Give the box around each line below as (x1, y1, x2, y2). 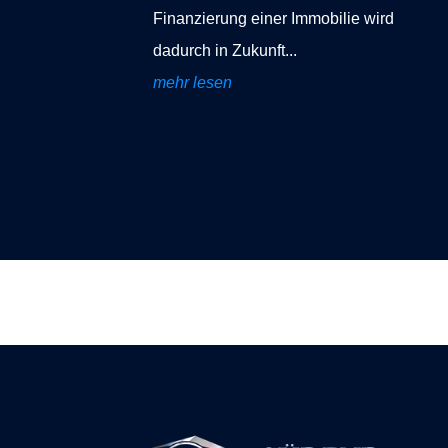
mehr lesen (153, 74, 233, 92)
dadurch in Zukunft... (153, 42, 298, 60)
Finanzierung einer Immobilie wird (153, 10, 395, 28)
